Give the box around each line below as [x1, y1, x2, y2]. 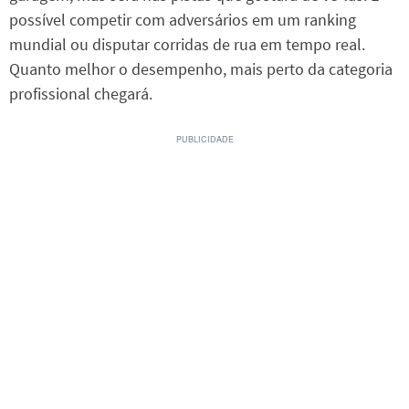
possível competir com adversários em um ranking [9, 8, 356, 30]
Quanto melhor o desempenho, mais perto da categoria [9, 58, 393, 79]
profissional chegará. [9, 82, 152, 104]
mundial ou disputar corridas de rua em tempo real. [9, 33, 365, 55]
